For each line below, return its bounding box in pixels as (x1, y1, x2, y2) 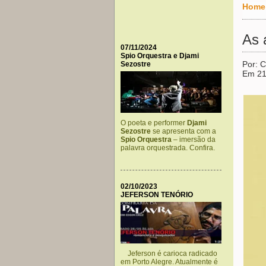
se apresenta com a (151, 127, 216, 135)
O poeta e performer (121, 119, 187, 127)
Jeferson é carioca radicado (121, 249, 217, 258)
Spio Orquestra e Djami (121, 52, 199, 60)
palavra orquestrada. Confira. (121, 144, 215, 152)
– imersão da (172, 135, 216, 144)
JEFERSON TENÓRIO (121, 191, 193, 199)
